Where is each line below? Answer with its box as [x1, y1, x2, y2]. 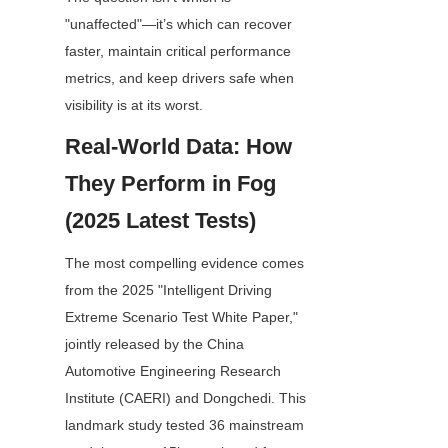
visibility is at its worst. [65, 97, 203, 114]
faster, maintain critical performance [65, 43, 291, 60]
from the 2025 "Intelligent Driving [65, 282, 272, 299]
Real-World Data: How [65, 134, 292, 160]
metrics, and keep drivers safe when [65, 70, 294, 87]
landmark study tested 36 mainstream [65, 417, 304, 434]
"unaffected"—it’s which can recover [65, 16, 292, 33]
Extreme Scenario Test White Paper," [65, 309, 298, 326]
